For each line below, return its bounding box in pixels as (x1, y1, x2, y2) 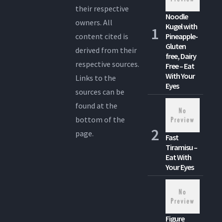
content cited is (75, 31, 129, 41)
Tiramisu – (166, 142, 198, 152)
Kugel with (166, 21, 198, 31)
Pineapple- (166, 31, 198, 41)
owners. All (75, 17, 113, 27)
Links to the (75, 72, 116, 83)
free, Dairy (166, 51, 197, 61)
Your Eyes (166, 162, 194, 172)
